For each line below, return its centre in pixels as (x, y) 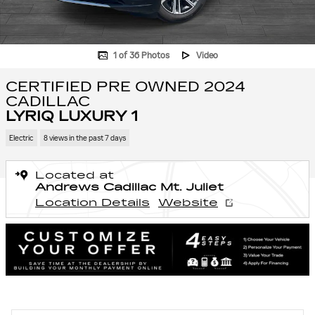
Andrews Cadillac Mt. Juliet (129, 187)
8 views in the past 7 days (84, 138)
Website (188, 202)
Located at (75, 175)
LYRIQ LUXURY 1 (72, 116)
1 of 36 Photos (141, 56)
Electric (21, 138)
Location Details (92, 202)
